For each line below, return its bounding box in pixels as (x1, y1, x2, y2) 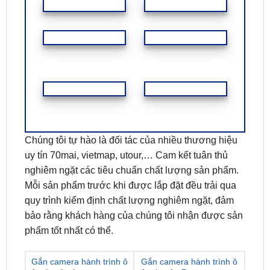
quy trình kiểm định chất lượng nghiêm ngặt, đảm (24, 243, 234, 254)
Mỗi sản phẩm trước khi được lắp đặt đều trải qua (24, 228, 236, 239)
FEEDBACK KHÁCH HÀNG (78, 13, 203, 24)
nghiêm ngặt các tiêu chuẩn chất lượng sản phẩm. (24, 213, 239, 224)
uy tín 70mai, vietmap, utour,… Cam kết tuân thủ (24, 198, 228, 209)
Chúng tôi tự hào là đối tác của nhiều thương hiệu (24, 183, 237, 194)
